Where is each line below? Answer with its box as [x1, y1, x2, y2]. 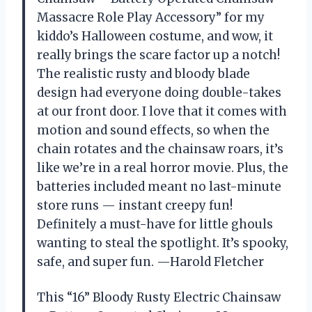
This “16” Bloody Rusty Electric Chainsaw [37, 290, 281, 306]
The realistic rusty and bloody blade [37, 66, 250, 82]
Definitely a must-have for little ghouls [37, 217, 273, 233]
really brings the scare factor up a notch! [37, 47, 280, 63]
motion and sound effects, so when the [37, 123, 270, 139]
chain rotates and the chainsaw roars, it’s [37, 141, 283, 157]
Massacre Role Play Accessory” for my [37, 10, 265, 26]
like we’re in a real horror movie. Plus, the [37, 160, 288, 176]
